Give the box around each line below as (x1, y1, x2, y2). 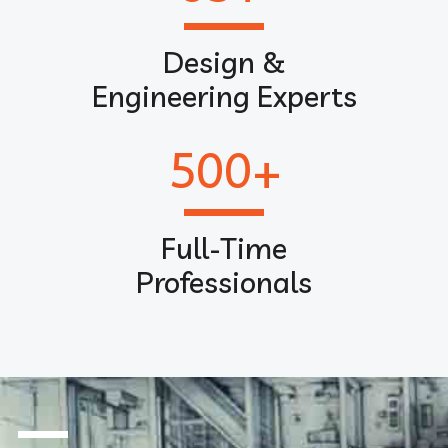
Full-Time (161, 229, 287, 266)
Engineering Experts (91, 77, 357, 114)
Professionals (136, 263, 312, 300)
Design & (163, 43, 285, 80)
